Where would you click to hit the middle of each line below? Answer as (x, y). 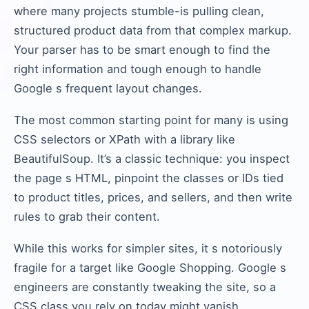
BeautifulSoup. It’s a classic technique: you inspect (152, 159)
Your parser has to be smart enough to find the (142, 50)
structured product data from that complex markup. (153, 30)
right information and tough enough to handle (138, 69)
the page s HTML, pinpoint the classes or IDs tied (149, 178)
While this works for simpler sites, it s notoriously (148, 248)
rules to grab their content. (87, 217)
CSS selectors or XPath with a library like (124, 139)
